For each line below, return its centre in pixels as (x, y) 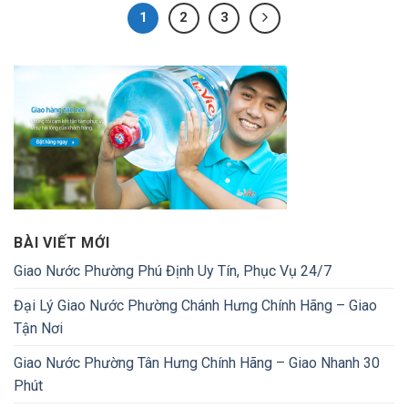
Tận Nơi (38, 328)
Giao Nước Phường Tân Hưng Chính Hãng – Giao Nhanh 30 (197, 362)
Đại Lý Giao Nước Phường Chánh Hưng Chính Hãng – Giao (195, 305)
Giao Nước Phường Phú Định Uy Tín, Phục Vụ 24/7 (173, 270)
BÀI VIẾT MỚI (62, 242)
